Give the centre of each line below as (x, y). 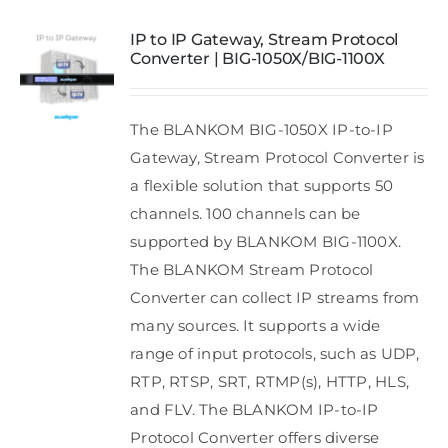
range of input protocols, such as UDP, (275, 353)
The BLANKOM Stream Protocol (252, 269)
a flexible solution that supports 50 (262, 185)
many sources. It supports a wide (255, 325)
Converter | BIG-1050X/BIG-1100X (257, 58)
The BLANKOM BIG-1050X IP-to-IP (261, 129)
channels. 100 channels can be (245, 213)
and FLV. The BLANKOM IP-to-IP (254, 409)
